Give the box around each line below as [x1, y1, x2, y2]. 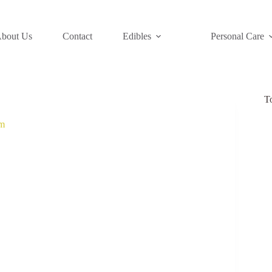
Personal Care [211, 31, 264, 41]
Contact [63, 31, 92, 41]
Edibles [123, 31, 151, 41]
